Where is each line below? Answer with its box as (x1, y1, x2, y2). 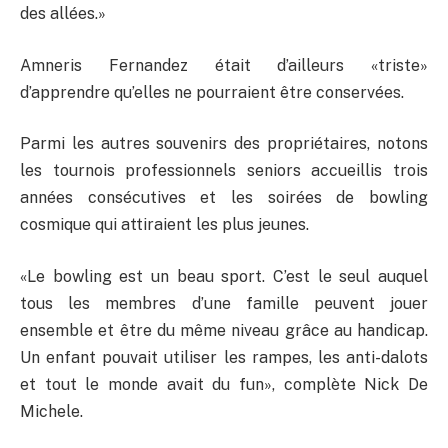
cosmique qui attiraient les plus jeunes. (20, 215, 309, 235)
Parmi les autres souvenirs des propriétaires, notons (20, 134, 428, 154)
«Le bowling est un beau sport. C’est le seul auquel (20, 267, 428, 287)
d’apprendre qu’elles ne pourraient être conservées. (20, 82, 404, 102)
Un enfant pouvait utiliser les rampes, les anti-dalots (20, 348, 428, 368)
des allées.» (20, 4, 106, 24)
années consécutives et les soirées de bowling (20, 188, 428, 208)
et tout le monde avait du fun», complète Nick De (20, 375, 428, 395)
